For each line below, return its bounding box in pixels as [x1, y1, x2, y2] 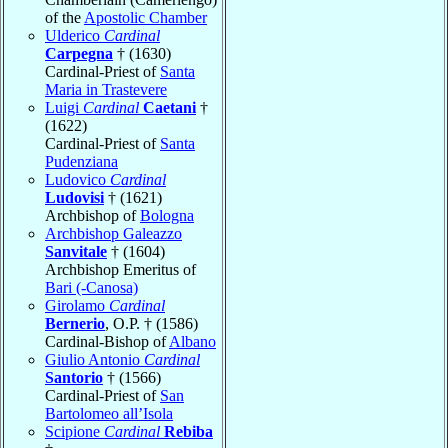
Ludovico [45, 170, 110, 188]
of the [45, 8, 84, 26]
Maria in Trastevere [45, 80, 167, 98]
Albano [169, 332, 216, 350]
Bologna [140, 206, 194, 224]
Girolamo [45, 296, 109, 314]
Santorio [45, 368, 103, 386]
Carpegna [45, 44, 113, 62]
